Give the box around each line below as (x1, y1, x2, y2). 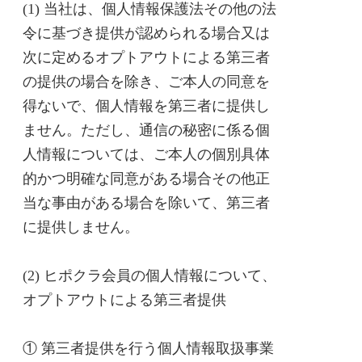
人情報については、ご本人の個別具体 (23, 146, 270, 162)
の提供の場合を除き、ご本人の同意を (23, 74, 270, 90)
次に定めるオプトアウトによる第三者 (23, 49, 270, 65)
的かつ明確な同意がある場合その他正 (23, 170, 270, 187)
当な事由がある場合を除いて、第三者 (23, 195, 270, 211)
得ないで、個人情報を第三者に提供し (23, 98, 270, 114)
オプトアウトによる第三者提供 (23, 292, 226, 308)
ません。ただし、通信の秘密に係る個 (23, 122, 270, 138)
